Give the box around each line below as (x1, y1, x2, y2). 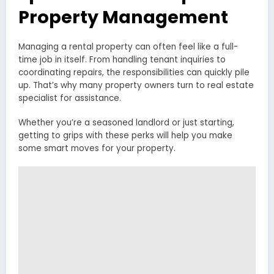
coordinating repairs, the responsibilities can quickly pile (18, 67, 250, 79)
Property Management (18, 5, 228, 30)
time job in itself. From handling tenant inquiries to (18, 54, 226, 66)
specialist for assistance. (18, 92, 121, 105)
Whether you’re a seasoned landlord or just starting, (18, 117, 234, 129)
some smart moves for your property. (18, 143, 176, 155)
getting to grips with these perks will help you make (18, 130, 232, 142)
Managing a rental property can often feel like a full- (18, 41, 238, 53)
